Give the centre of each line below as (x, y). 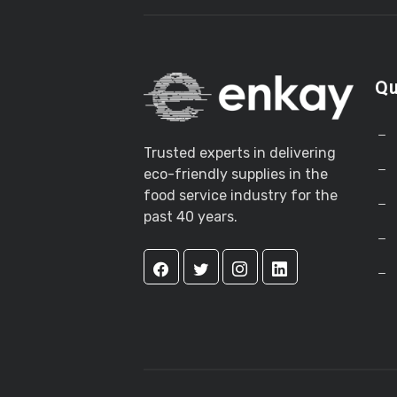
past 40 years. (191, 216)
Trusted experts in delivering (240, 152)
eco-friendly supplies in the (236, 174)
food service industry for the (241, 195)
